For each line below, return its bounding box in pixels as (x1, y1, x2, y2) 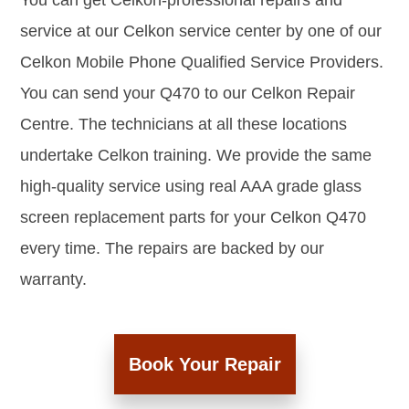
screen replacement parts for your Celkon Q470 (20, 208, 366, 227)
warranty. (20, 270, 87, 289)
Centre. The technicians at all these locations (20, 115, 347, 134)
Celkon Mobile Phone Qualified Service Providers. (20, 53, 383, 72)
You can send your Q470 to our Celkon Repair (20, 84, 355, 103)
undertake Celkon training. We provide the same (20, 146, 372, 165)
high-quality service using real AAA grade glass (20, 177, 362, 196)
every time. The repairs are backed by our (20, 239, 324, 258)
